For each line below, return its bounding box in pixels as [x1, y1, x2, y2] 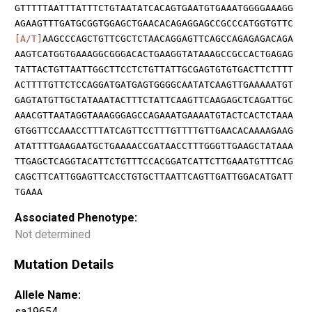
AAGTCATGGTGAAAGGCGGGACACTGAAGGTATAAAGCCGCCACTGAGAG [15, 48, 293, 59]
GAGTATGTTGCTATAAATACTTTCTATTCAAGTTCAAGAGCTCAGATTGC [15, 94, 293, 105]
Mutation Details [14, 257, 114, 273]
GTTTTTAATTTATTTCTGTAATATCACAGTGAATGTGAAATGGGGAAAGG [15, 2, 293, 13]
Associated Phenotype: [15, 210, 137, 224]
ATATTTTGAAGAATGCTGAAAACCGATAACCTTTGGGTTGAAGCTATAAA [15, 140, 293, 151]
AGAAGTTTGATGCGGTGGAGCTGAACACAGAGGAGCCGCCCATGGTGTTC [15, 17, 293, 29]
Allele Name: [15, 288, 81, 302]
